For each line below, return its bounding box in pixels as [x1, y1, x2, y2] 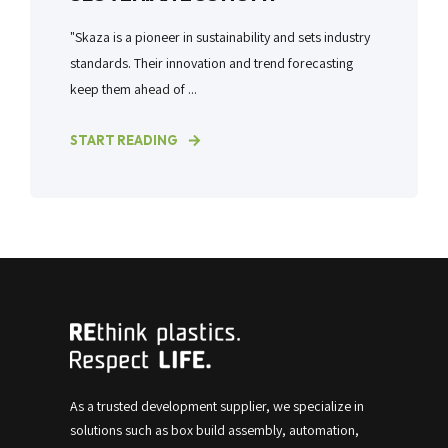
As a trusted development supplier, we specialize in [70, 396, 364, 415]
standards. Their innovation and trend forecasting [70, 53, 353, 72]
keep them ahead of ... [70, 79, 197, 98]
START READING [70, 131, 178, 148]
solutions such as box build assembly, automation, [70, 420, 359, 439]
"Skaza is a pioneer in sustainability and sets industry [70, 27, 370, 46]
